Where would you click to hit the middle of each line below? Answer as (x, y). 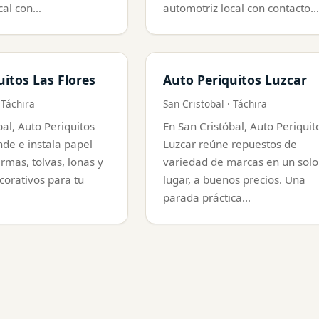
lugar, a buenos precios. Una (234, 179)
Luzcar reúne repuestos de (230, 143)
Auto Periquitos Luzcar (235, 79)
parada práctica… (207, 197)
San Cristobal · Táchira (215, 103)
